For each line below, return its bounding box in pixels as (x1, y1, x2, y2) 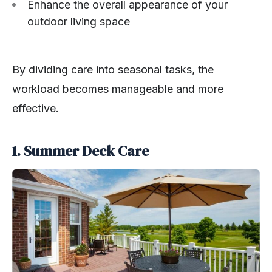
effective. (12, 101, 59, 115)
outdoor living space (27, 15, 130, 28)
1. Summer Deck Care (12, 141, 149, 161)
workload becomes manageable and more (12, 82, 223, 95)
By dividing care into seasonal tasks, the (12, 63, 214, 76)
